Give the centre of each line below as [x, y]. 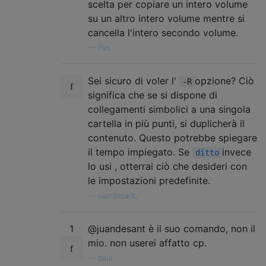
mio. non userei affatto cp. [147, 243]
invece [237, 152]
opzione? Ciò [224, 80]
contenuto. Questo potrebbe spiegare [172, 137]
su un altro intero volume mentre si [166, 18]
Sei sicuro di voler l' [134, 80]
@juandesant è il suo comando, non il [172, 228]
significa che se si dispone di [153, 95]
